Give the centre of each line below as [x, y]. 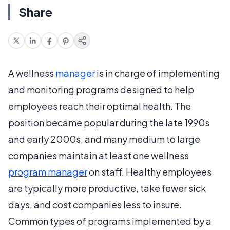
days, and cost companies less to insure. [95, 204]
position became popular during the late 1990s [109, 122]
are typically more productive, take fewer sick [107, 188]
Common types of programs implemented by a [110, 221]
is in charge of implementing [157, 73]
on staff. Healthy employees [149, 171]
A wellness [32, 73]
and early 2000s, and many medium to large [104, 139]
